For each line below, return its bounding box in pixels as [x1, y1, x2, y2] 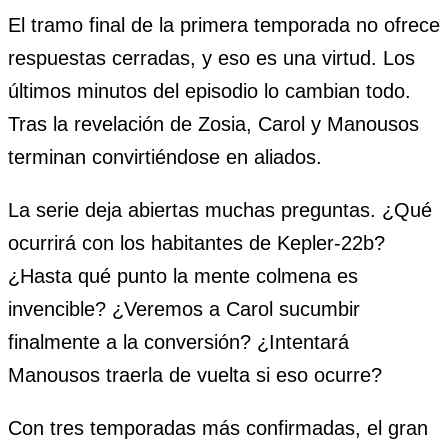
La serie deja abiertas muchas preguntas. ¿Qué [8, 199, 432, 222]
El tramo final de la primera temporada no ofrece [8, 14, 440, 37]
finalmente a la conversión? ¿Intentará [8, 331, 349, 354]
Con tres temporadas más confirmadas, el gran [8, 417, 428, 440]
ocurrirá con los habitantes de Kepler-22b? [8, 232, 385, 255]
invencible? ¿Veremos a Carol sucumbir [8, 298, 360, 321]
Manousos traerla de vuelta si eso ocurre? [8, 364, 382, 387]
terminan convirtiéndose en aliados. [8, 146, 322, 169]
